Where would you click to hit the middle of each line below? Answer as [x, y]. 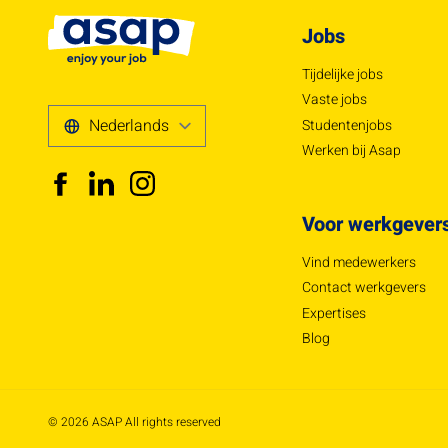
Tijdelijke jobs [342, 74]
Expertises [334, 313]
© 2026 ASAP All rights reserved [134, 422]
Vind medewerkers [359, 262]
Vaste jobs [334, 100]
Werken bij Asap [351, 151]
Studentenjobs [347, 125]
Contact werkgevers [364, 288]
